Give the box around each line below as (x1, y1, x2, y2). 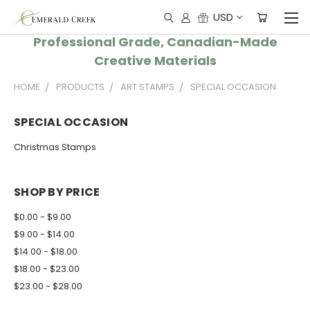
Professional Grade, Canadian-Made (33, 33, 277, 51)
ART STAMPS (120, 80, 174, 93)
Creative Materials (93, 52, 217, 69)
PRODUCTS (56, 80, 104, 93)
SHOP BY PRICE (14, 183, 100, 200)
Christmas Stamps (14, 140, 96, 154)
